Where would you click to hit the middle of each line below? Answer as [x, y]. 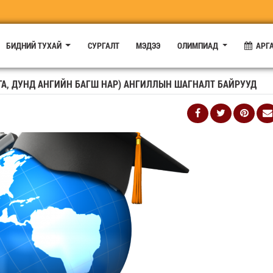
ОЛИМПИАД [199, 45]
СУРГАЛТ [103, 45]
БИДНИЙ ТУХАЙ [34, 45]
